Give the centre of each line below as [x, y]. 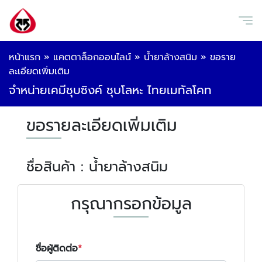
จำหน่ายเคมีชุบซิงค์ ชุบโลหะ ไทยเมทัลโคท [110, 90]
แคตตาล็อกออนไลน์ [92, 57]
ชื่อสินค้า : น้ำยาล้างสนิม [97, 167]
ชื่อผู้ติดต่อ [57, 249]
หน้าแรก [25, 57]
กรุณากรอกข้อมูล [131, 204]
